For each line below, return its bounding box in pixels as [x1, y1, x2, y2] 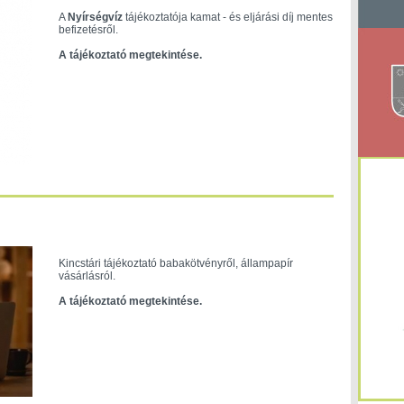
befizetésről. [58, 23, 118, 36]
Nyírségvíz [67, 11, 123, 23]
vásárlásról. [58, 270, 115, 282]
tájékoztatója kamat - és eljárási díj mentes [122, 11, 333, 23]
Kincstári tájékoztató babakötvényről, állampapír [58, 257, 293, 270]
